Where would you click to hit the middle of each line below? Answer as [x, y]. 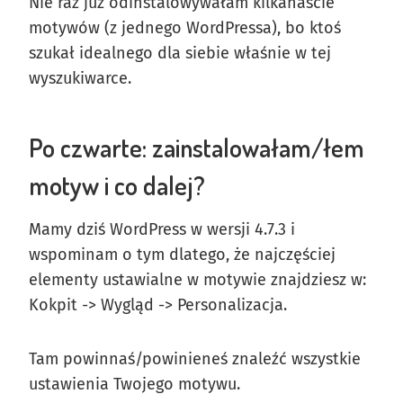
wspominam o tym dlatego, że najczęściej [182, 254]
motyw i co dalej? [117, 185]
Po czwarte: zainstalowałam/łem [197, 147]
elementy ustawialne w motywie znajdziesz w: [197, 279]
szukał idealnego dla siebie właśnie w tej [180, 53]
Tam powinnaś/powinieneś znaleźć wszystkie [195, 358]
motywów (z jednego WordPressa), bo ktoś [185, 27]
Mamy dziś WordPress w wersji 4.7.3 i [162, 229]
